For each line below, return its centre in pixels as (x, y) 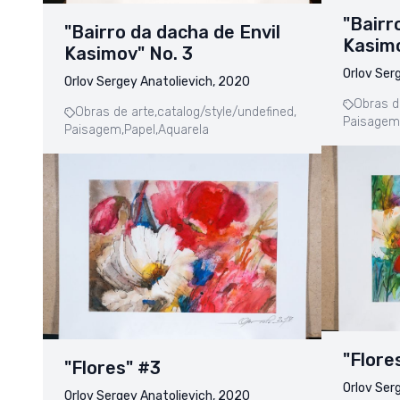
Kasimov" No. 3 (129, 53)
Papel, (141, 129)
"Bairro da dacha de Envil (172, 32)
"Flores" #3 (112, 367)
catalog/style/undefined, (227, 112)
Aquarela (183, 129)
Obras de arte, (116, 112)
